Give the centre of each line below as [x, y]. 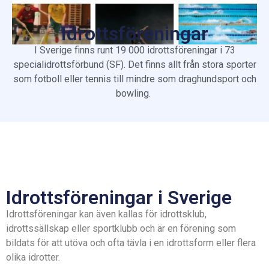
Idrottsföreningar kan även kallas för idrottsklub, [106, 214]
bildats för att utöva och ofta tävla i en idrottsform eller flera [131, 243]
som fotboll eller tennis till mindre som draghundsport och [134, 79]
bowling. [134, 94]
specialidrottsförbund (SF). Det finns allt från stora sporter [134, 65]
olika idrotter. [34, 257]
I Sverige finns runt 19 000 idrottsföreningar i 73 [134, 50]
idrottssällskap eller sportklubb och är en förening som [121, 228]
